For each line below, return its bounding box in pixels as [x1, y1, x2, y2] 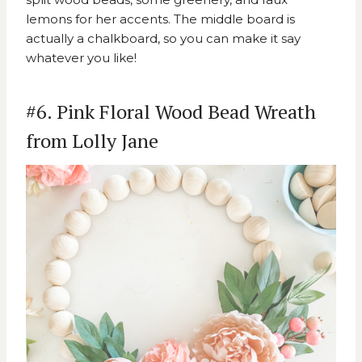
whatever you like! [26, 50, 137, 66]
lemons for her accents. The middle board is [26, 11, 295, 27]
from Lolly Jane [26, 128, 158, 154]
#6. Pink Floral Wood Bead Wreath [26, 99, 316, 125]
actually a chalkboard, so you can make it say [26, 31, 301, 47]
